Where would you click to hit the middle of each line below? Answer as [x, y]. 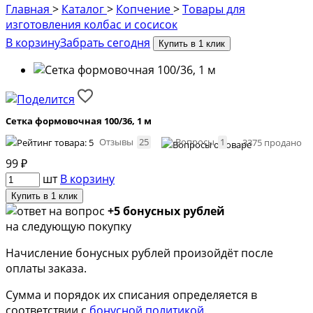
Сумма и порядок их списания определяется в [131, 294]
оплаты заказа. [46, 268]
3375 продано [272, 142]
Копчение [145, 9]
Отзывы [117, 141]
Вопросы [196, 141]
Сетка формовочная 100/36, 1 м [79, 121]
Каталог [84, 9]
